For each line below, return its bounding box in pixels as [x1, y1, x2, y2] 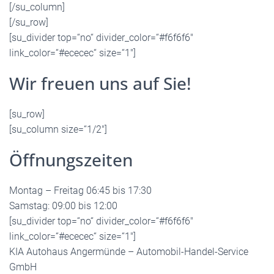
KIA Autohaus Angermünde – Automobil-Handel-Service [9, 245, 248, 257]
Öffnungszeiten [9, 147, 133, 171]
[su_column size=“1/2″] [9, 123, 107, 135]
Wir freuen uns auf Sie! [9, 71, 191, 95]
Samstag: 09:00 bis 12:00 [9, 199, 117, 212]
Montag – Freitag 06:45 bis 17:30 [9, 184, 152, 196]
